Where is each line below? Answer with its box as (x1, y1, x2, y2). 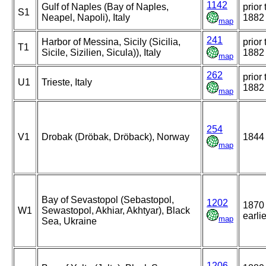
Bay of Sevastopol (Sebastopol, (42, 195, 174, 205)
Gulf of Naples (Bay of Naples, (42, 2, 169, 12)
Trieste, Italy (42, 77, 92, 88)
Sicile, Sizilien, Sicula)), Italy (42, 47, 161, 58)
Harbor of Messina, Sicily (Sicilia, (42, 37, 180, 47)
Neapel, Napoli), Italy (42, 12, 130, 23)
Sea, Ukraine (42, 216, 97, 227)
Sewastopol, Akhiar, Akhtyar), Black (42, 205, 190, 216)
